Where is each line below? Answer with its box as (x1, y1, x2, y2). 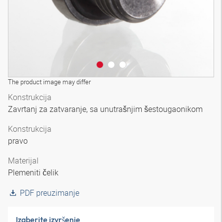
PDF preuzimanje (20, 187, 79, 198)
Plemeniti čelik (8, 167, 60, 178)
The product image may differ (8, 77, 91, 86)
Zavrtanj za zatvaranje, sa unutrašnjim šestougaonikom (8, 104, 205, 114)
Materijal (8, 155, 39, 166)
